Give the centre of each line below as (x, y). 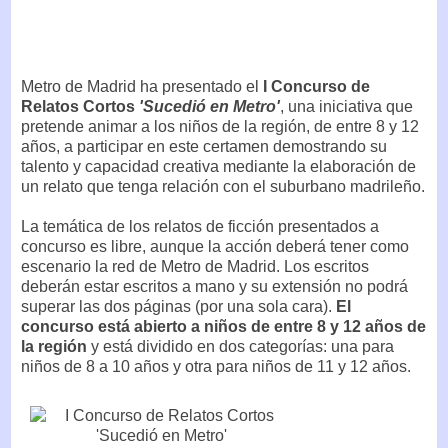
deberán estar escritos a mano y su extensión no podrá (214, 286)
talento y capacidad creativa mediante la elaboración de (218, 166)
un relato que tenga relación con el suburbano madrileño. (223, 186)
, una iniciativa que (346, 106)
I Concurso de (316, 86)
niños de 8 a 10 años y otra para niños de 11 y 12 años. (216, 366)
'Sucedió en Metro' (209, 106)
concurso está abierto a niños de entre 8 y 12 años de (223, 326)
